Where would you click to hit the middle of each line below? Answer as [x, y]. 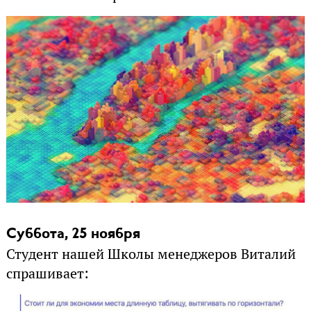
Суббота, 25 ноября [73, 234]
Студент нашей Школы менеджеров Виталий [151, 254]
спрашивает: [47, 273]
